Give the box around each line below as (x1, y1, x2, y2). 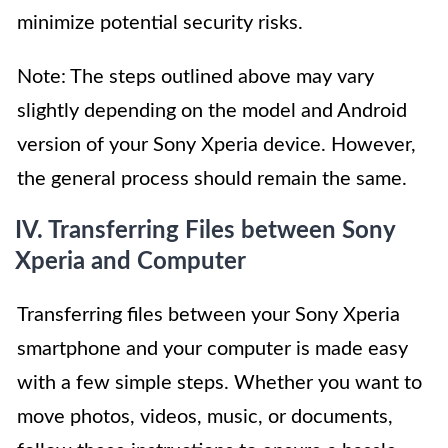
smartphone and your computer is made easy (17, 339, 408, 360)
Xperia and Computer (15, 250, 246, 275)
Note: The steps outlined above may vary (17, 67, 374, 88)
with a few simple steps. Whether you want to (17, 373, 422, 394)
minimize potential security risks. (17, 13, 303, 34)
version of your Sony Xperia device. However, (17, 135, 416, 156)
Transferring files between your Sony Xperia (17, 305, 400, 326)
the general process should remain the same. (17, 169, 407, 190)
